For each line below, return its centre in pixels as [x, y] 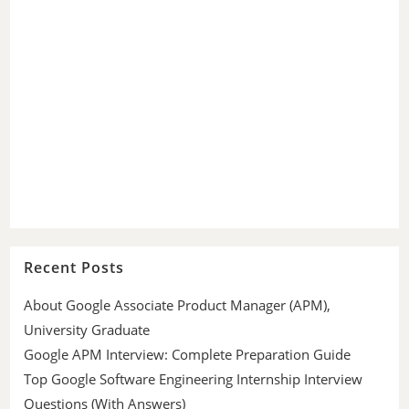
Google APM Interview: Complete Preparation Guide [188, 355]
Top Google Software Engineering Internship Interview [194, 379]
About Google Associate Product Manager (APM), [178, 305]
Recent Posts [74, 268]
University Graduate [87, 330]
